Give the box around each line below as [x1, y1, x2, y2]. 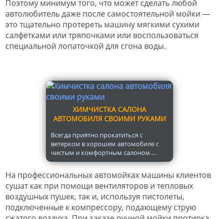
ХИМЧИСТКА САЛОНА [73, 104, 146, 114]
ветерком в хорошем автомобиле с [51, 139, 159, 148]
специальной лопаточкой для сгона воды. [5, 40, 166, 51]
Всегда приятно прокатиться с [51, 130, 143, 139]
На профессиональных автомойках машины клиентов [5, 169, 211, 180]
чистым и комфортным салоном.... [51, 148, 156, 157]
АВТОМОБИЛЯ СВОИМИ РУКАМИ [53, 113, 166, 123]
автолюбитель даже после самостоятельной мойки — [5, 8, 210, 19]
